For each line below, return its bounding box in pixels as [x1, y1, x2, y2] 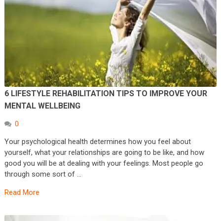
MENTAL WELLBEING [4, 101, 80, 111]
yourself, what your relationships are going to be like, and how [4, 148, 204, 157]
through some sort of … [4, 170, 81, 179]
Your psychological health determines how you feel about [4, 137, 191, 147]
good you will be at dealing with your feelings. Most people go [4, 159, 203, 168]
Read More [4, 188, 39, 197]
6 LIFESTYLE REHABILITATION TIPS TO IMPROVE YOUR [4, 89, 207, 99]
